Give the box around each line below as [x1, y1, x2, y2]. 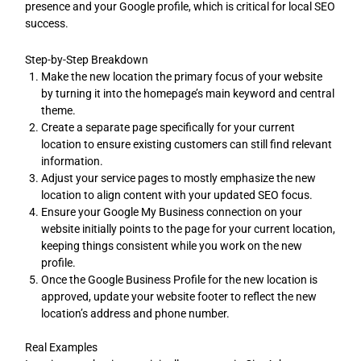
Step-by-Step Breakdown [25, 53, 149, 67]
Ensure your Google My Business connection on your [41, 205, 303, 219]
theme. [41, 104, 77, 118]
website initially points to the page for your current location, [41, 222, 336, 236]
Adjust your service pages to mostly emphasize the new [41, 172, 317, 185]
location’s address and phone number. [41, 307, 230, 321]
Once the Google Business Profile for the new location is [41, 273, 318, 287]
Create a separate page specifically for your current [41, 121, 296, 135]
